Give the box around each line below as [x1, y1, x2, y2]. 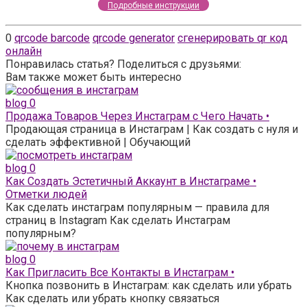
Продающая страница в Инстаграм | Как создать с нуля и [5, 122, 298, 136]
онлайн [5, 44, 42, 58]
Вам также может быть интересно [5, 70, 182, 84]
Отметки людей [5, 187, 87, 201]
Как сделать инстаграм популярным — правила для [5, 200, 269, 214]
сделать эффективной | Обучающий [5, 135, 191, 149]
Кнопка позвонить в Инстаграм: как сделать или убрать [5, 278, 292, 292]
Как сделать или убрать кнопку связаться [5, 291, 219, 305]
